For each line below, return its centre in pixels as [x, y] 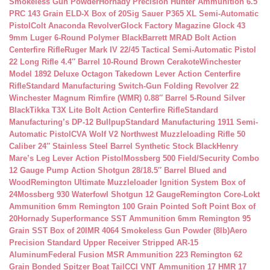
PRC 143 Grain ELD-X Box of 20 [68, 14]
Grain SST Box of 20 [47, 231]
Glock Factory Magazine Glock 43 [183, 26]
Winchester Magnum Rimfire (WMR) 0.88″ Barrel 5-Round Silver [127, 98]
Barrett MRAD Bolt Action [189, 38]
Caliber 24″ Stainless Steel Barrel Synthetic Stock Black [113, 146]
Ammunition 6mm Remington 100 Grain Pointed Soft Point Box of [132, 206]
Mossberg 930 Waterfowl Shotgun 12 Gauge [99, 194]
